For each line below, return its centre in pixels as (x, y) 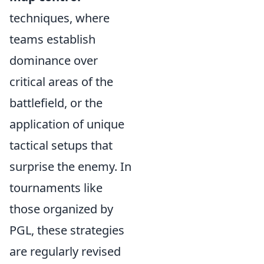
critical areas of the (61, 82)
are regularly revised (65, 251)
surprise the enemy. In (70, 166)
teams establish (52, 39)
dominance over (54, 60)
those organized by (61, 209)
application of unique (67, 124)
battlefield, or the (56, 103)
